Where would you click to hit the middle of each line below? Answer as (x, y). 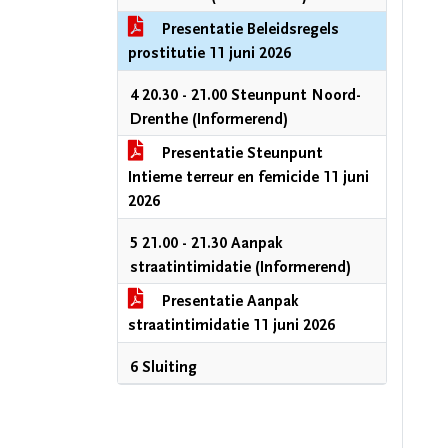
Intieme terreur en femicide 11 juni (248, 177)
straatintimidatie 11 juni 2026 (231, 325)
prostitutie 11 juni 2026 (209, 53)
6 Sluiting (163, 367)
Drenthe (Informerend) (209, 119)
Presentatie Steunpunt (240, 153)
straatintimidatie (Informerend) (240, 267)
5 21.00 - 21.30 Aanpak (206, 243)
